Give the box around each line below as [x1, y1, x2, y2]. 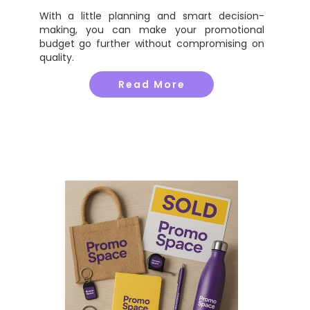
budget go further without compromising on [39, 37, 264, 51]
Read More [118, 77, 185, 91]
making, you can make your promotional [39, 23, 264, 37]
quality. [39, 51, 74, 64]
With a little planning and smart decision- [39, 9, 264, 23]
